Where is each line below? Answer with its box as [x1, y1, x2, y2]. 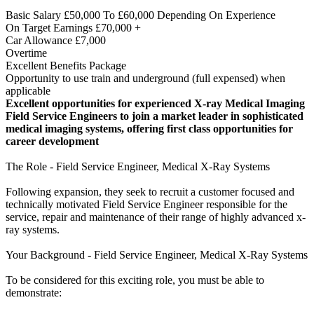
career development [6, 135, 99, 148]
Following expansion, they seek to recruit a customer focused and [6, 186, 294, 198]
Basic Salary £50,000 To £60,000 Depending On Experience [6, 9, 278, 22]
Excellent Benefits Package [6, 60, 126, 72]
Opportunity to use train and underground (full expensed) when [6, 72, 285, 85]
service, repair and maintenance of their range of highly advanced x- [6, 211, 306, 224]
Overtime [6, 47, 50, 60]
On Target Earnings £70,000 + [6, 22, 141, 34]
